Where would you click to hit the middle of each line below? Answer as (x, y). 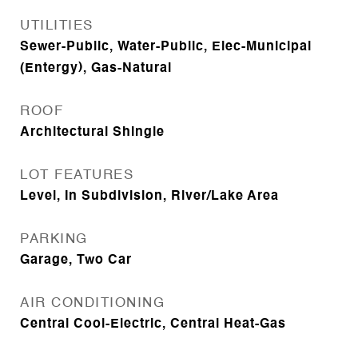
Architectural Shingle (92, 133)
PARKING (54, 240)
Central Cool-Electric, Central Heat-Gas (153, 325)
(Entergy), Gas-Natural (96, 69)
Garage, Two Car (76, 261)
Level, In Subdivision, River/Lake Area (149, 197)
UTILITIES (57, 26)
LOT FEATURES (77, 176)
